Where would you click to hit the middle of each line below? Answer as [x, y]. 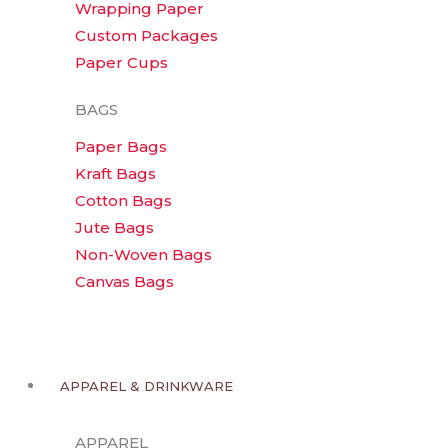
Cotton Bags [123, 200]
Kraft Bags [115, 173]
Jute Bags [114, 227]
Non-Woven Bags [143, 254]
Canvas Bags [124, 281]
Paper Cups [121, 62]
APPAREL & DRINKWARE [146, 386]
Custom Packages [146, 35]
